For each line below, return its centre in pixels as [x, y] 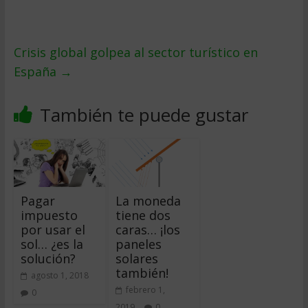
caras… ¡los [147, 229]
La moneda [148, 200]
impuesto [49, 215]
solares [136, 258]
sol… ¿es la [52, 244]
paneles [138, 244]
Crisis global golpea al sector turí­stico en [135, 52]
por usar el [53, 229]
